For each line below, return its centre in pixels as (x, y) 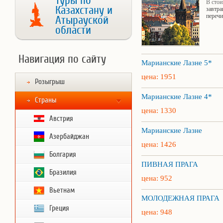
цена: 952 (157, 178)
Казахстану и (84, 10)
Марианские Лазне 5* (177, 63)
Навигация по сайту (62, 59)
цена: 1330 (159, 111)
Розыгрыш (50, 82)
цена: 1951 (159, 77)
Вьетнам (62, 190)
